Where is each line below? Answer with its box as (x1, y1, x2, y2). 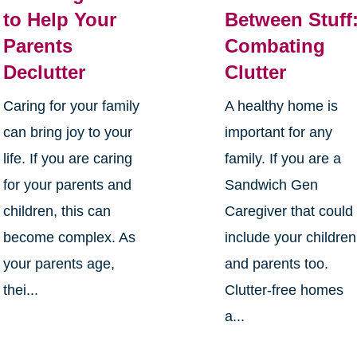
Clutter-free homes (225, 282, 344, 299)
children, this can (2, 203, 111, 220)
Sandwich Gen (225, 177, 319, 194)
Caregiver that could (225, 203, 354, 220)
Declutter (2, 61, 85, 84)
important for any (225, 124, 333, 141)
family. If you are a (225, 151, 342, 167)
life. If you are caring (2, 151, 132, 167)
